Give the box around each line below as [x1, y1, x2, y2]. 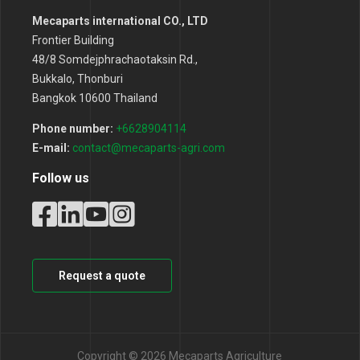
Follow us [32, 170, 90, 186]
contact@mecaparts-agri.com [72, 141, 226, 155]
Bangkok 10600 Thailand [32, 92, 158, 105]
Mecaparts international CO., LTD [32, 14, 209, 28]
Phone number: [32, 122, 114, 136]
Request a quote [59, 269, 146, 283]
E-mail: [32, 141, 71, 155]
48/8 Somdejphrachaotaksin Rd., [32, 53, 198, 67]
